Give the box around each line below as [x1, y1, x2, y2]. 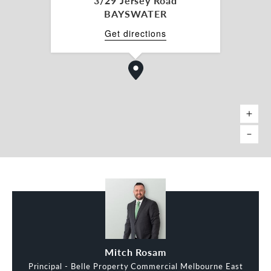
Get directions [105, 27, 166, 39]
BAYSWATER [104, 6, 167, 21]
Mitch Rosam [104, 244, 167, 259]
